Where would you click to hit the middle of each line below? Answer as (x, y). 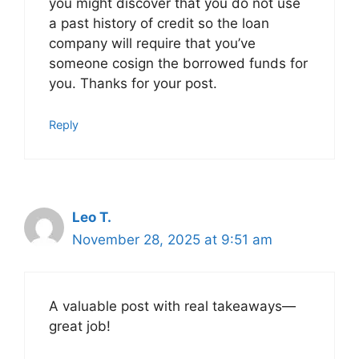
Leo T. (92, 217)
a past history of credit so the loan (159, 24)
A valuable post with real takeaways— (172, 307)
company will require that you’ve (152, 44)
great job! (80, 327)
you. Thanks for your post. (133, 84)
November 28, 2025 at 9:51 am (172, 239)
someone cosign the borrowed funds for (178, 64)
